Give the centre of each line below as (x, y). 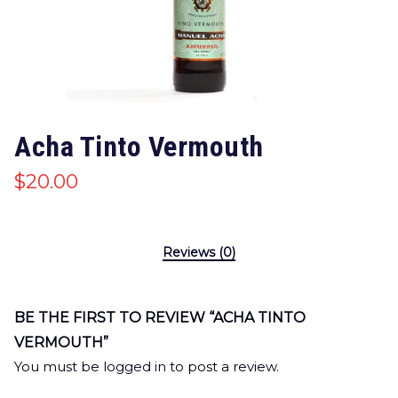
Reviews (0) (199, 252)
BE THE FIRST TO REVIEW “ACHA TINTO (160, 318)
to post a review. (223, 366)
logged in (135, 366)
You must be (59, 366)
